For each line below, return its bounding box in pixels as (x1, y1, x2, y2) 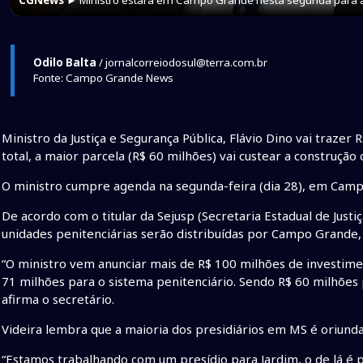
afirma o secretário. (2, 291, 114, 308)
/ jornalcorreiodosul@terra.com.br (96, 54, 267, 70)
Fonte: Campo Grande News (32, 70, 173, 85)
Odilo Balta (32, 54, 96, 70)
